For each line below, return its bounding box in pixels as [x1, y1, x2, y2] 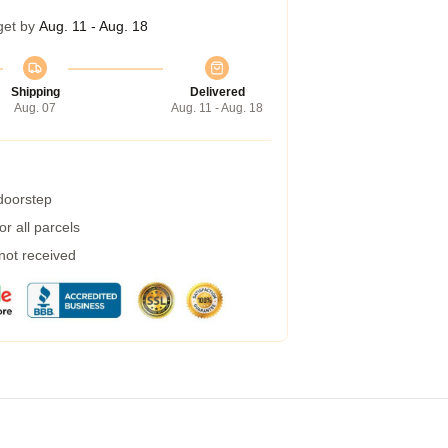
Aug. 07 [14, 101, 56, 115]
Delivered [189, 85, 245, 99]
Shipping [10, 85, 60, 99]
